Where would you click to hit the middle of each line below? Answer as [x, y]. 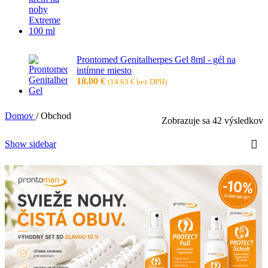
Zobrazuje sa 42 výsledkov [212, 120]
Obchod [56, 115]
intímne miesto [104, 70]
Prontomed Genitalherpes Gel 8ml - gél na [156, 59]
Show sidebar [31, 144]
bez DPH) [151, 81]
